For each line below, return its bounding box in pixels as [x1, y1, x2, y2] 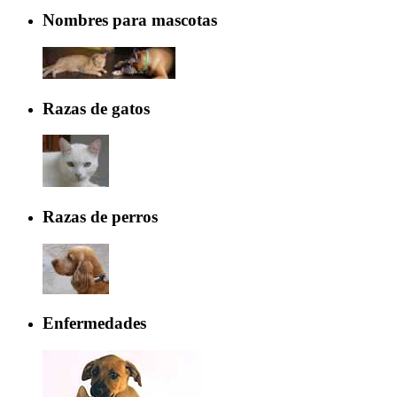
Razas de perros [43, 206, 158, 226]
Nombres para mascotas [43, 11, 217, 30]
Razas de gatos [43, 98, 150, 118]
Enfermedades [43, 314, 146, 333]
